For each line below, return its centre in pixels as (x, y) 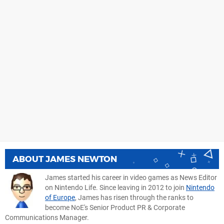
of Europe (60, 197)
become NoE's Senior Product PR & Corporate (115, 207)
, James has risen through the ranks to (134, 197)
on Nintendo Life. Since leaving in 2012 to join (115, 187)
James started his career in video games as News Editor (131, 177)
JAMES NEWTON (81, 159)
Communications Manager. (47, 217)
